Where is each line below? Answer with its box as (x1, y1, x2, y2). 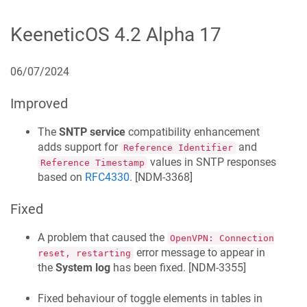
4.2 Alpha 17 (110, 23, 221, 47)
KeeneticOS (10, 23, 110, 47)
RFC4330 (85, 171, 130, 184)
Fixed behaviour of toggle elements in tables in (38, 291, 262, 305)
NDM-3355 (191, 261, 243, 275)
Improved (10, 95, 68, 112)
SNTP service (59, 125, 125, 139)
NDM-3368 (138, 171, 190, 184)
